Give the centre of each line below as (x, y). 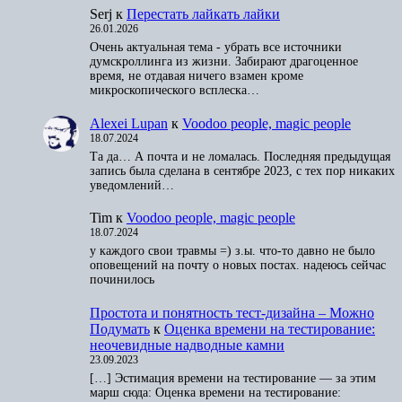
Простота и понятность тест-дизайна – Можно (232, 312)
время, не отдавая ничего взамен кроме (197, 75)
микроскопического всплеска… (175, 90)
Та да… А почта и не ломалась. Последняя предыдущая (240, 156)
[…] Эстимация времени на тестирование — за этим (233, 378)
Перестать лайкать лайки (203, 13)
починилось (122, 280)
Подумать (120, 328)
